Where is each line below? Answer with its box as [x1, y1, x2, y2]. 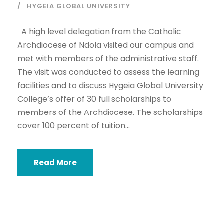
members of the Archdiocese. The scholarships [17, 107, 203, 118]
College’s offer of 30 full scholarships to [17, 93, 171, 105]
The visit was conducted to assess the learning [17, 66, 199, 78]
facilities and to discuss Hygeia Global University [17, 80, 203, 92]
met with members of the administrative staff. [17, 53, 199, 65]
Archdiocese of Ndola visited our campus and [17, 39, 194, 51]
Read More [34, 157, 77, 168]
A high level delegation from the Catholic [17, 26, 181, 38]
